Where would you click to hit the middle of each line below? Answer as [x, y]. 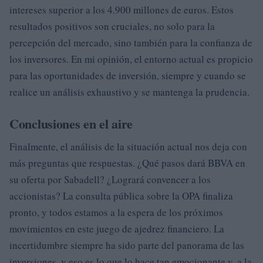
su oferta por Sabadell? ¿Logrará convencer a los [110, 179]
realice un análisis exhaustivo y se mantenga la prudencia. [129, 92]
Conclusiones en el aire [71, 124]
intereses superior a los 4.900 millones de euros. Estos [122, 10]
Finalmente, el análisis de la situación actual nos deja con [128, 146]
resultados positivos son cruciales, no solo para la [112, 26]
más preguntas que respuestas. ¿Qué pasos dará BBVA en [127, 163]
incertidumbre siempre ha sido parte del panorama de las [127, 245]
